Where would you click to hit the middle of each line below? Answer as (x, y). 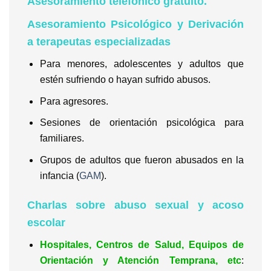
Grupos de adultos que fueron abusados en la (142, 160)
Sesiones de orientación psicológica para (142, 123)
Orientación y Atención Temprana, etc (140, 260)
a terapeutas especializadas (99, 41)
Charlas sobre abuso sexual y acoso (135, 205)
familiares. (62, 139)
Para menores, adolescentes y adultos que (142, 64)
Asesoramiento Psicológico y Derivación (135, 24)
